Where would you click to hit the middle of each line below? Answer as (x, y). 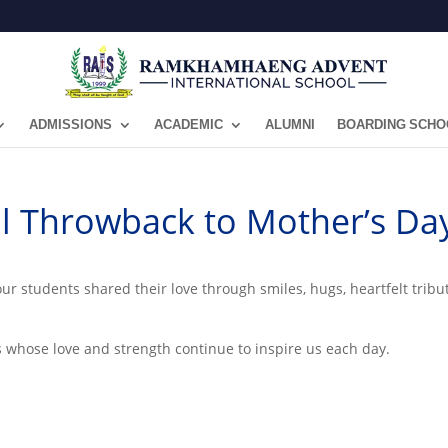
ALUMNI (290, 125)
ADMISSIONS (70, 125)
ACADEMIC (188, 125)
